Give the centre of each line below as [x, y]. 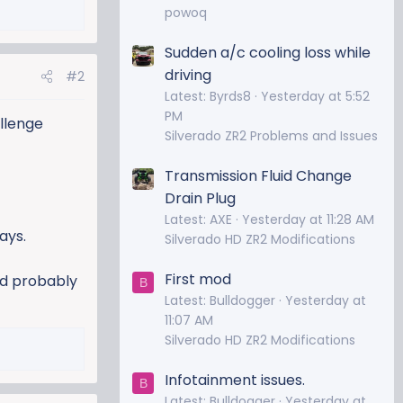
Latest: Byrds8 [208, 96]
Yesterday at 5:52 [315, 96]
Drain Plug [200, 198]
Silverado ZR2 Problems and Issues [271, 135]
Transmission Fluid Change [258, 175]
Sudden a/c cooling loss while [268, 52]
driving [188, 75]
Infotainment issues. [235, 381]
